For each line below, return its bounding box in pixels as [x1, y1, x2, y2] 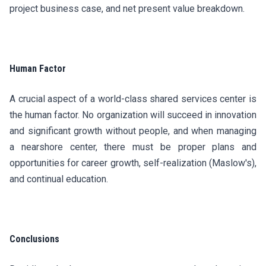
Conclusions [9, 233, 64, 245]
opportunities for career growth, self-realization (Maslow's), [9, 157, 256, 169]
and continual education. [9, 173, 110, 185]
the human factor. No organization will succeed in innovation [9, 109, 256, 121]
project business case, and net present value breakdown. [9, 3, 252, 14]
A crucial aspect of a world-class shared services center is [9, 93, 256, 104]
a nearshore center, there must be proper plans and [9, 141, 256, 153]
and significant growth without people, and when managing [9, 125, 256, 137]
